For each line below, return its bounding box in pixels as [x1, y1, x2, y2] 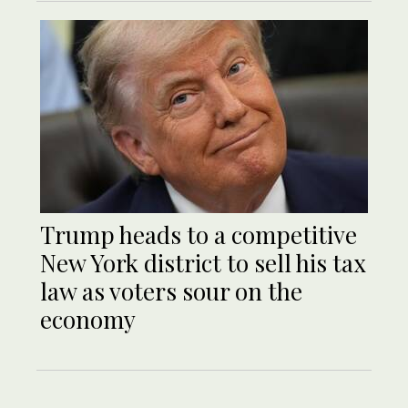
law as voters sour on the [40, 275, 302, 308]
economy [40, 303, 136, 336]
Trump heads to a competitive [40, 219, 357, 251]
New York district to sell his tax [40, 247, 366, 280]
